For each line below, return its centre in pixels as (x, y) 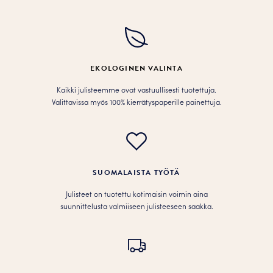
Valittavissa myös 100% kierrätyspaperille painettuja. (136, 101)
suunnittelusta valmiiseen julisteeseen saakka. (136, 205)
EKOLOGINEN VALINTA (136, 68)
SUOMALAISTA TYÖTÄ (136, 172)
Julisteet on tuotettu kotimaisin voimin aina (136, 193)
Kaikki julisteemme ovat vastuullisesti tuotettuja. (136, 89)
